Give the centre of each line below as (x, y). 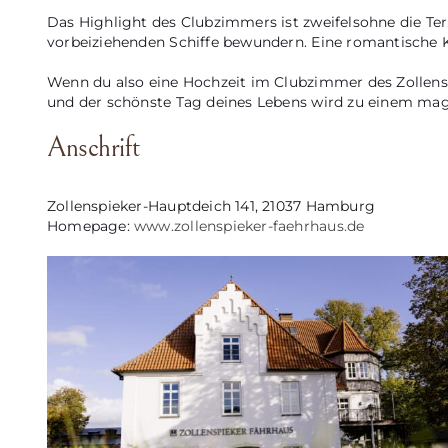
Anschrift (93, 147)
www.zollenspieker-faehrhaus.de (249, 225)
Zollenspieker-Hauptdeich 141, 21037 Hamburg (210, 205)
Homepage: (90, 225)
